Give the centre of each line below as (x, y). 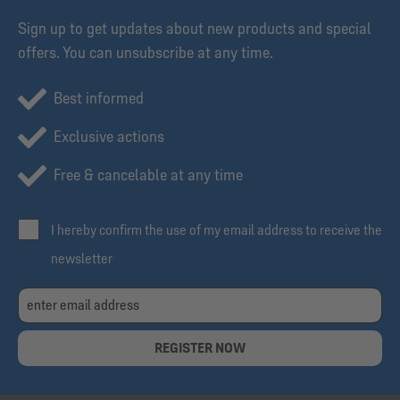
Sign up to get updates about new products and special (195, 29)
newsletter (81, 259)
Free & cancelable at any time (148, 175)
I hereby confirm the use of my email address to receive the (216, 230)
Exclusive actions (109, 137)
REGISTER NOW (200, 348)
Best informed (99, 99)
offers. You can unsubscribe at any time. (146, 53)
